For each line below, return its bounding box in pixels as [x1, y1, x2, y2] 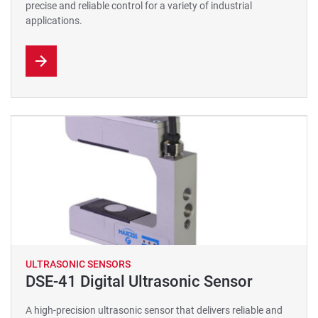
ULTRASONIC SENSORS [26, 258, 131, 270]
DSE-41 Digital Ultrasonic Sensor [26, 273, 253, 290]
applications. [26, 15, 82, 26]
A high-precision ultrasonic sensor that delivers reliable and [26, 305, 283, 316]
